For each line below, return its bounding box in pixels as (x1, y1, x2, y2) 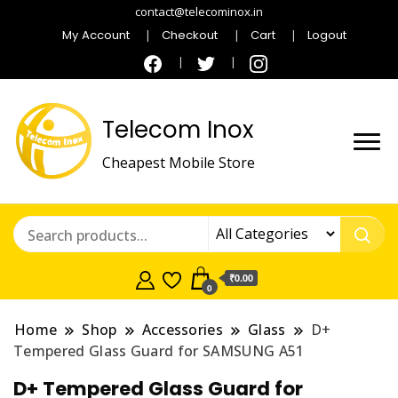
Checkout (162, 26, 219, 44)
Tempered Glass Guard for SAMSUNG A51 (13, 341, 305, 362)
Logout (306, 26, 346, 44)
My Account (62, 26, 131, 44)
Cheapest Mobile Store (102, 152, 255, 172)
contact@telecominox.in (135, 4, 263, 20)
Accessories (141, 320, 224, 340)
